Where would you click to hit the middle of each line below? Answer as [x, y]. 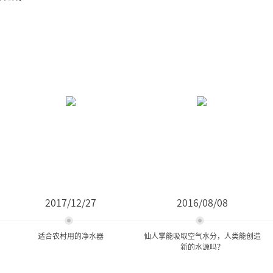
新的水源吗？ [202, 246]
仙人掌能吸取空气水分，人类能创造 [202, 236]
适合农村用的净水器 [71, 236]
